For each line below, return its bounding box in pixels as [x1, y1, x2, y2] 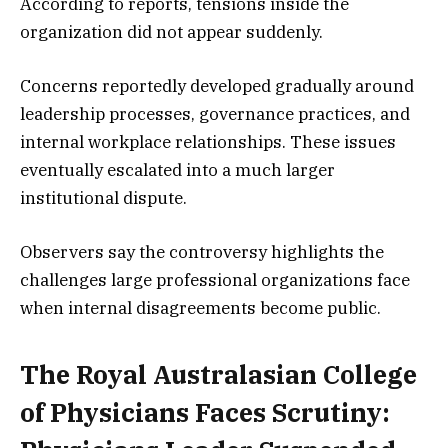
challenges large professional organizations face [20, 268, 410, 291]
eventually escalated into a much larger [20, 158, 335, 181]
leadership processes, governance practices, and [20, 102, 410, 125]
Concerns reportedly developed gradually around [20, 74, 414, 97]
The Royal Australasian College [20, 358, 417, 392]
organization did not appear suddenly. [20, 20, 323, 43]
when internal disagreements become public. [20, 296, 381, 319]
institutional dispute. [20, 186, 187, 209]
